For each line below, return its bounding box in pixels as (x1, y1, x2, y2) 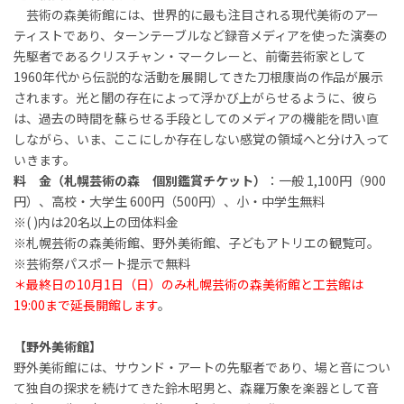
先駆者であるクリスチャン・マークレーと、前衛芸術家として (14, 46, 366, 65)
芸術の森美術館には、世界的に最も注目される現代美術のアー (14, 5, 379, 23)
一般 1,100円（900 (279, 170, 386, 189)
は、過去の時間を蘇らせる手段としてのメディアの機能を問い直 (14, 108, 379, 127)
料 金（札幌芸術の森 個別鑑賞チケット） (14, 170, 266, 189)
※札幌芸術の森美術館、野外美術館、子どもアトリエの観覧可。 (14, 233, 380, 252)
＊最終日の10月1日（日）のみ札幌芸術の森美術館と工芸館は (14, 274, 363, 293)
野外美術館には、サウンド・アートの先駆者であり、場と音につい (14, 357, 390, 376)
